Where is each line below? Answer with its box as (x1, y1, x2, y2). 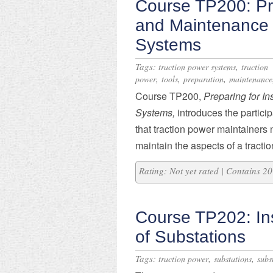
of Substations (135, 227, 246, 246)
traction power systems (158, 61, 236, 73)
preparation (183, 73, 224, 85)
